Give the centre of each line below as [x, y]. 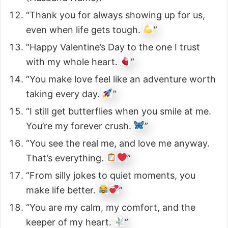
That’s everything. [66, 158]
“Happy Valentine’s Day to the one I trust [113, 47]
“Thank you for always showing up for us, [116, 15]
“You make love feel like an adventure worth [121, 79]
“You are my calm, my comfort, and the [111, 207]
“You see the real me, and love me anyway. [118, 143]
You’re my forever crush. [80, 126]
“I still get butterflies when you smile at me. [119, 111]
